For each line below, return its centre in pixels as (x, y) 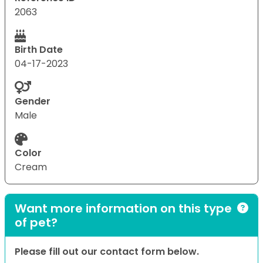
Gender (33, 101)
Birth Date (39, 49)
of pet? (36, 222)
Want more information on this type (123, 208)
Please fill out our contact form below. (107, 251)
